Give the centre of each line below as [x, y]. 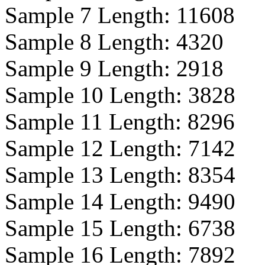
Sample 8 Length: [91, 42]
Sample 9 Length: [91, 68]
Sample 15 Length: [96, 228]
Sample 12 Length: [96, 148]
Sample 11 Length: [96, 122]
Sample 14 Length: [96, 201]
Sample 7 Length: [91, 15]
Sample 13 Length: [96, 175]
